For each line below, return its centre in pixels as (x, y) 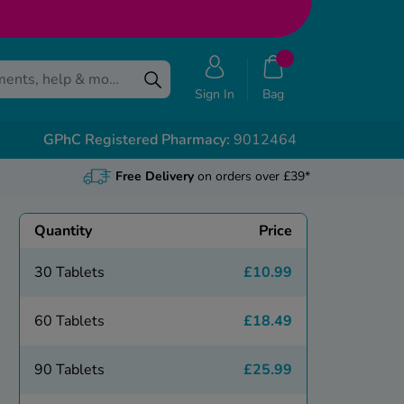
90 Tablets (69, 370)
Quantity (63, 231)
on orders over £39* (252, 177)
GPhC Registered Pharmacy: (136, 140)
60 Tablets (69, 321)
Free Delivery (154, 177)
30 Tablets (69, 273)
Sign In (215, 95)
